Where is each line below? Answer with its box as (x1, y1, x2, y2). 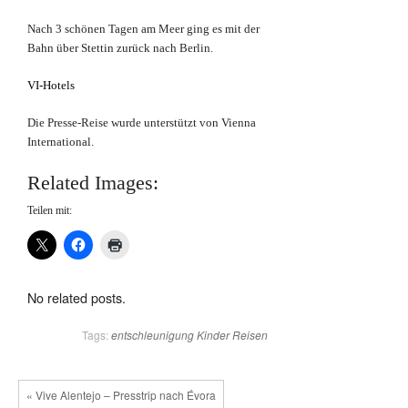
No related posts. (27, 288, 126, 308)
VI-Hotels (27, 78, 75, 93)
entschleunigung (111, 327, 194, 343)
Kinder (197, 327, 229, 343)
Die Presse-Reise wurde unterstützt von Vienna (27, 116, 256, 130)
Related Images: (27, 171, 158, 195)
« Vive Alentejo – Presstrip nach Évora (26, 387, 216, 403)
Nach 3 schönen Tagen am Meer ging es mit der (27, 22, 260, 36)
